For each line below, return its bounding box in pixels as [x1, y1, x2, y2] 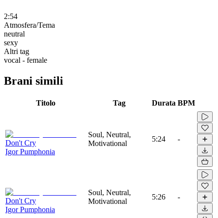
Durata [152, 98, 176, 107]
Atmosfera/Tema [4, 20, 55, 29]
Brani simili [4, 74, 63, 87]
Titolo [36, 98, 55, 107]
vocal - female [4, 55, 47, 64]
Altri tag [4, 47, 29, 55]
